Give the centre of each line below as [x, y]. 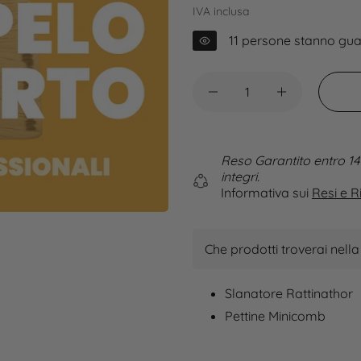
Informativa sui [266, 193]
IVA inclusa [221, 11]
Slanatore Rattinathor [289, 293]
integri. [240, 176]
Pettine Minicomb [275, 316]
